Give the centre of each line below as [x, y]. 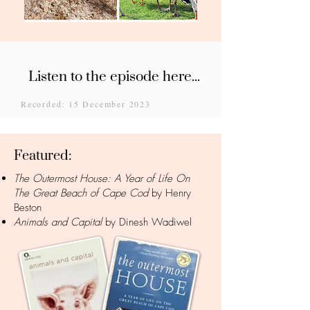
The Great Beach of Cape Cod [81, 193]
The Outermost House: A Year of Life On [102, 179]
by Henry [170, 193]
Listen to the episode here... [114, 77]
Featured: [44, 156]
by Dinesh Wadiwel [147, 222]
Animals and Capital [58, 222]
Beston [28, 208]
